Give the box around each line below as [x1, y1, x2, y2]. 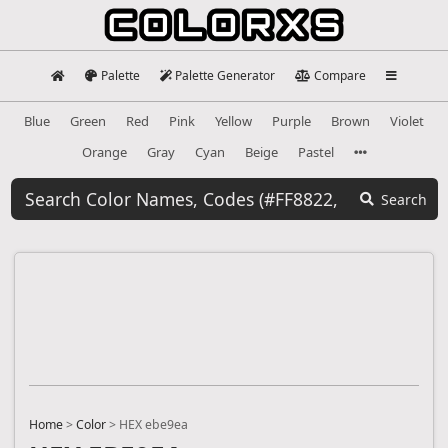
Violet [390, 111, 424, 130]
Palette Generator [175, 67, 276, 84]
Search [381, 189, 427, 209]
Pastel [297, 142, 334, 161]
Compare [313, 67, 366, 84]
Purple [272, 111, 311, 130]
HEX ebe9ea [119, 416, 188, 434]
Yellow [215, 111, 252, 130]
